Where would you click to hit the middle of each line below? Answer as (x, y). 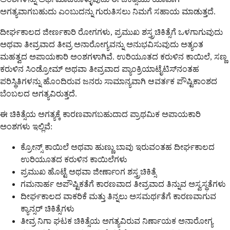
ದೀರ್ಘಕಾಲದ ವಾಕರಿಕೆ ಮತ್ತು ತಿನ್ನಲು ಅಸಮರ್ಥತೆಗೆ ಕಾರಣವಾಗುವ (118, 196)
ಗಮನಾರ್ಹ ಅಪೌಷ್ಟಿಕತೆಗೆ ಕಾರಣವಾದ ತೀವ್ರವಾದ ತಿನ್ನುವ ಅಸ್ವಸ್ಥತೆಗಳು (123, 184)
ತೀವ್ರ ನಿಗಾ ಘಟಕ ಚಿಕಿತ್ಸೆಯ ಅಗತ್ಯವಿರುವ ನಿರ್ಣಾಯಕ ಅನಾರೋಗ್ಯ (117, 221)
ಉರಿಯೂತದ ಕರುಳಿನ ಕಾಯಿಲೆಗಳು (74, 159)
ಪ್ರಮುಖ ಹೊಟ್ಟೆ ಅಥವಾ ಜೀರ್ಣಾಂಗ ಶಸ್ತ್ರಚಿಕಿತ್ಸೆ (88, 171)
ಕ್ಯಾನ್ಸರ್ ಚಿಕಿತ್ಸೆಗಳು (47, 208)
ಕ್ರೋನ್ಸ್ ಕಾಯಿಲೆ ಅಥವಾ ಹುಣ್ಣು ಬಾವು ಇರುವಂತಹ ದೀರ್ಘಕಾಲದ (118, 147)
